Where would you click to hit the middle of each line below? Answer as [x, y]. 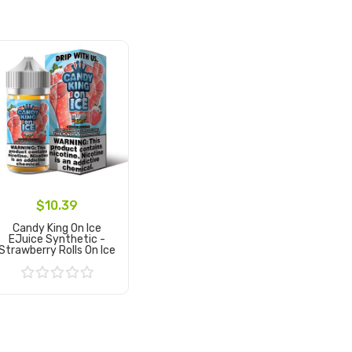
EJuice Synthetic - [57, 239]
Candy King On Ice [57, 228]
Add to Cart [57, 296]
